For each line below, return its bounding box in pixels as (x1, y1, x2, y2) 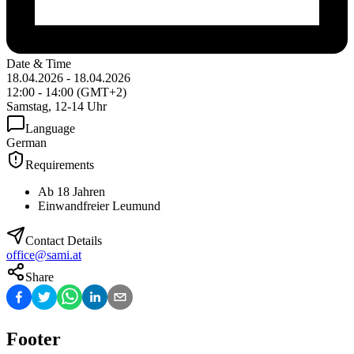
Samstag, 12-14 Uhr (6, 100, 107, 114)
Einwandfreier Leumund (38, 199, 160, 213)
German (6, 136, 47, 150)
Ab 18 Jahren (38, 185, 105, 199)
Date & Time (6, 57, 71, 71)
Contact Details (25, 234, 102, 248)
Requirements (25, 158, 94, 172)
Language (25, 122, 75, 136)
